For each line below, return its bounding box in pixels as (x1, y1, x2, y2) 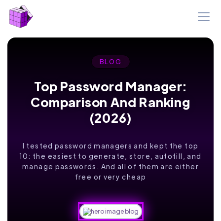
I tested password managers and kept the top (22, 141, 199, 150)
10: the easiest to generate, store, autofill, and (19, 151, 202, 160)
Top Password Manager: (34, 78, 187, 94)
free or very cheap (74, 172, 147, 181)
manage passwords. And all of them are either (22, 162, 199, 171)
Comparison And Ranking (31, 94, 190, 110)
